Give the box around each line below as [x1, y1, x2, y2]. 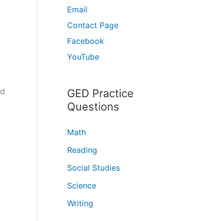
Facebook [67, 36, 104, 46]
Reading [67, 145, 97, 155]
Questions [67, 100, 119, 113]
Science [67, 180, 96, 190]
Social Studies [67, 162, 120, 173]
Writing [67, 198, 93, 208]
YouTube [67, 51, 99, 62]
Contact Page [67, 20, 118, 30]
